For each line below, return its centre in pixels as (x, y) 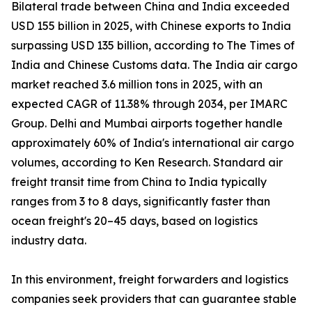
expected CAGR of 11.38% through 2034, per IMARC (149, 104)
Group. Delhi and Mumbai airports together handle (147, 124)
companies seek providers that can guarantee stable (154, 299)
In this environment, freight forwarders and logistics (150, 280)
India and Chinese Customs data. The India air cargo (154, 65)
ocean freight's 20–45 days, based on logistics (134, 221)
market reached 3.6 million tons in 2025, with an (137, 85)
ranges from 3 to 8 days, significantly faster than (141, 202)
